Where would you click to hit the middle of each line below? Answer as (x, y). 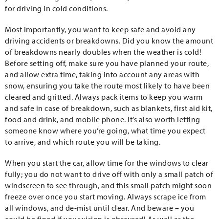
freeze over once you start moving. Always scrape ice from (106, 197)
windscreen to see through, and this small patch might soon (108, 185)
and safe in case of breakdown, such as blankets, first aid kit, (109, 108)
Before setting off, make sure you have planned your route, (107, 63)
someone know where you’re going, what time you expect (105, 131)
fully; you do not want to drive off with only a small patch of (109, 174)
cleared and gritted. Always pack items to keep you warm (104, 97)
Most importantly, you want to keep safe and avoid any (100, 29)
